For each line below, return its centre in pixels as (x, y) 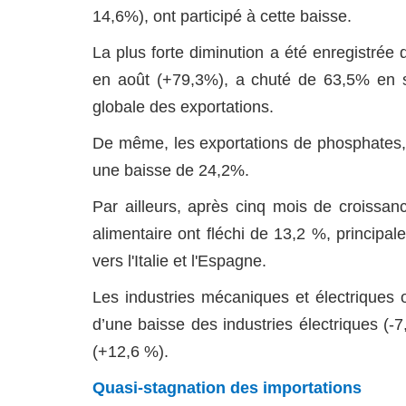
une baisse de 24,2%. (171, 170)
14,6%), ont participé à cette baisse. (222, 16)
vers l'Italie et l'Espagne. (179, 261)
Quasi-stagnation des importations (227, 388)
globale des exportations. (183, 107)
